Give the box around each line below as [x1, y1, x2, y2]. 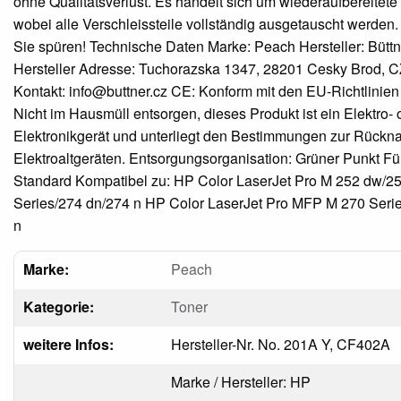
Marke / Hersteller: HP [170, 371, 311, 392]
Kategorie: [22, 295, 94, 317]
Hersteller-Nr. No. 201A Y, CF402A [170, 333, 390, 354]
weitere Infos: [22, 333, 114, 354]
